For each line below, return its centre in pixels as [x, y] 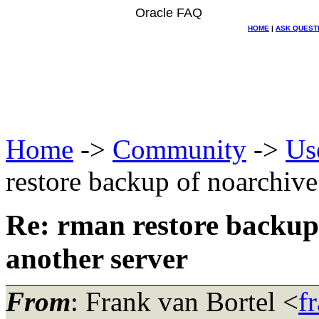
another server [97, 259]
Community [179, 149]
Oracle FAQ [169, 13]
